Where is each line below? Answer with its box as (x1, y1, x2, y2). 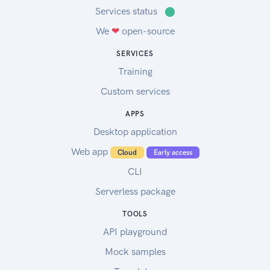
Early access (153, 148, 192, 157)
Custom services (100, 86, 170, 98)
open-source (119, 25, 175, 37)
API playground (103, 226, 167, 238)
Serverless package (95, 186, 175, 198)
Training (118, 66, 152, 78)
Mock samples (104, 246, 166, 258)
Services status (95, 5, 157, 17)
